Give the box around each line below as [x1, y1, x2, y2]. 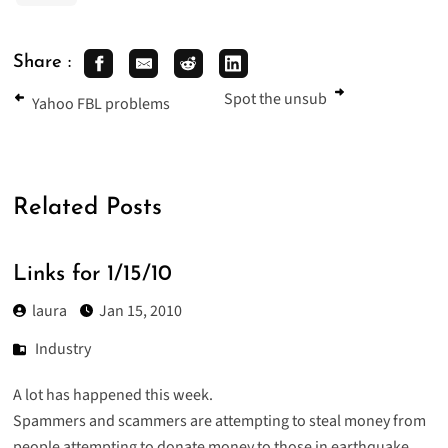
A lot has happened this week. [12, 383, 213, 406]
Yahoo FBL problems [31, 92, 170, 115]
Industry [35, 338, 92, 361]
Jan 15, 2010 [98, 299, 182, 322]
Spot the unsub [224, 87, 327, 110]
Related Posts [12, 195, 162, 220]
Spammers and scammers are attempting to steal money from [12, 409, 426, 432]
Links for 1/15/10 [12, 263, 172, 287]
